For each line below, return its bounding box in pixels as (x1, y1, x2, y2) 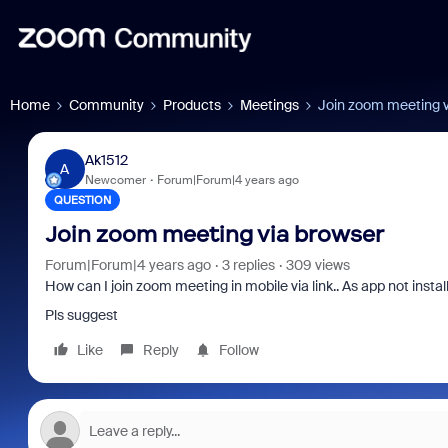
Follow (218, 341, 259, 359)
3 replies (221, 256, 275, 274)
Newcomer (84, 171, 146, 188)
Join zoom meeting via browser (44, 221, 384, 248)
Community (69, 96, 144, 114)
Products (163, 96, 221, 114)
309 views (285, 256, 350, 274)
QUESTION (53, 193, 111, 207)
